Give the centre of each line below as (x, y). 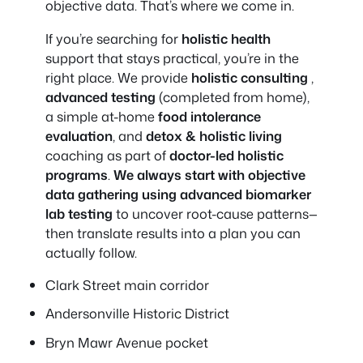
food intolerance (209, 116)
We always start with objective (209, 174)
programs (77, 174)
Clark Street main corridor (127, 285)
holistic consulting (251, 77)
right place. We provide (118, 77)
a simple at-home (102, 116)
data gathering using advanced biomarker (178, 194)
